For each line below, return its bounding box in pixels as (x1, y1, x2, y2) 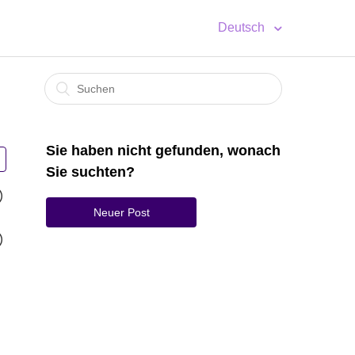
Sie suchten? (46, 164, 135, 180)
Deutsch (217, 21, 268, 35)
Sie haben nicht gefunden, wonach (46, 143, 281, 158)
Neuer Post (93, 206, 150, 219)
